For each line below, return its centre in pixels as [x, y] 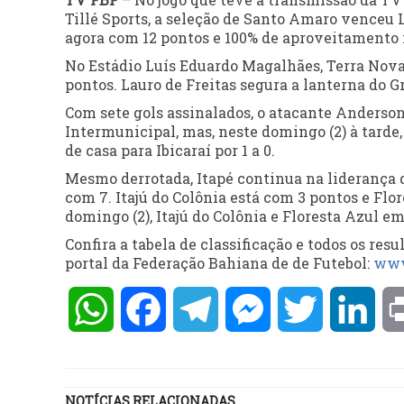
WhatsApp [152, 309]
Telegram [252, 309]
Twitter [351, 309]
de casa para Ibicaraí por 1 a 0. [170, 151]
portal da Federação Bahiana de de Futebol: [219, 263]
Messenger [310, 309]
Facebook [200, 309]
